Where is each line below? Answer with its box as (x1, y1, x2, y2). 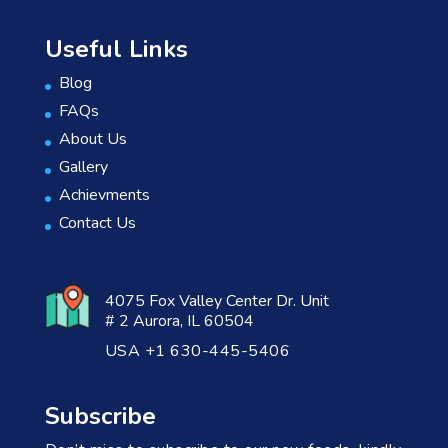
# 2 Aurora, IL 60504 (104, 310, 254, 333)
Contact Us (58, 212, 136, 235)
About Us (58, 128, 127, 151)
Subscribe (44, 400, 156, 433)
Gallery (58, 156, 108, 179)
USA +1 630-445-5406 (104, 340, 291, 363)
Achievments (58, 184, 150, 207)
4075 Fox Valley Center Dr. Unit (104, 290, 329, 313)
